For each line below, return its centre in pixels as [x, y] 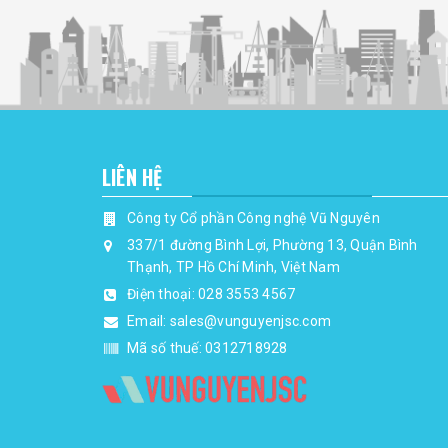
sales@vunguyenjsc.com [250, 320]
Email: [148, 320]
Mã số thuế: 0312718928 [207, 347]
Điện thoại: [162, 293]
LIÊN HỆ [132, 176]
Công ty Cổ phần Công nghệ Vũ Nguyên [253, 217]
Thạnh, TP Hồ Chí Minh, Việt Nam [233, 266]
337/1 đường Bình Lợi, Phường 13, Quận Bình [272, 244]
